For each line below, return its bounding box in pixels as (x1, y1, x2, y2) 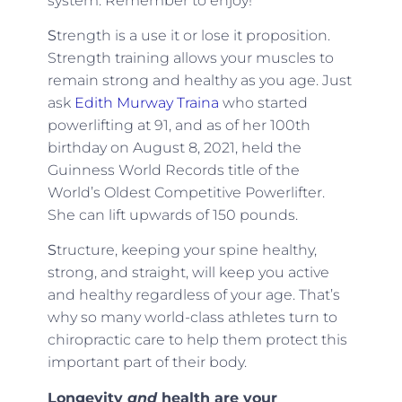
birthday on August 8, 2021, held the (47, 138, 301, 156)
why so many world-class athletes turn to (47, 309, 337, 327)
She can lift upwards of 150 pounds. (47, 205, 298, 223)
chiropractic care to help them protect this (47, 331, 347, 349)
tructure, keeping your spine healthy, (56, 241, 317, 259)
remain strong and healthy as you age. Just (47, 71, 352, 89)
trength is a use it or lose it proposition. (56, 26, 330, 44)
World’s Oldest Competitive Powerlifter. (47, 183, 325, 201)
